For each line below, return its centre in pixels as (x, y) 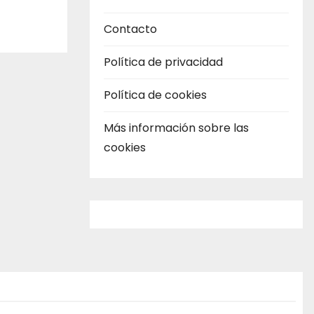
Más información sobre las (176, 128)
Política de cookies (155, 95)
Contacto (130, 29)
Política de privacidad (163, 62)
